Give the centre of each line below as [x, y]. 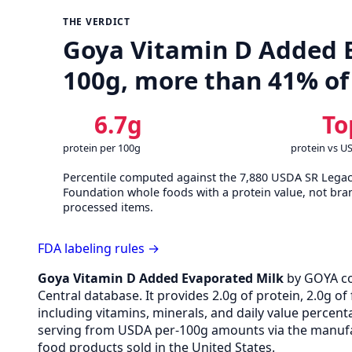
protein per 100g [102, 147]
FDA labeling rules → [99, 248]
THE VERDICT [97, 22]
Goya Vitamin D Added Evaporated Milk [161, 278]
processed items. [108, 207]
